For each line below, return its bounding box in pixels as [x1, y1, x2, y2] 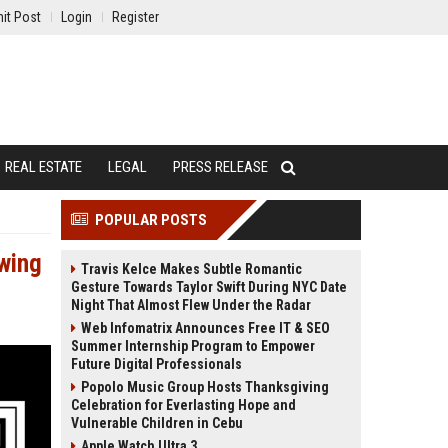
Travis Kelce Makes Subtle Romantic [81, 261, 302, 277]
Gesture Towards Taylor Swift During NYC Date [71, 279, 347, 295]
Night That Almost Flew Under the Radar [71, 297, 311, 313]
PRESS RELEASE [173, 158, 268, 176]
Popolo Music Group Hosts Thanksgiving [81, 379, 329, 395]
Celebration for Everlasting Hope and [71, 397, 296, 413]
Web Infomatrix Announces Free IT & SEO [81, 320, 330, 336]
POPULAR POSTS [95, 211, 207, 229]
